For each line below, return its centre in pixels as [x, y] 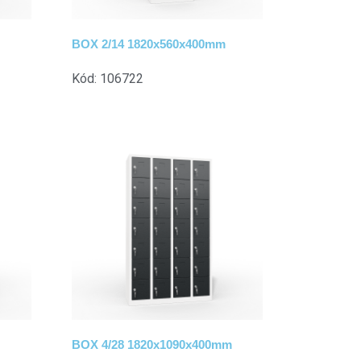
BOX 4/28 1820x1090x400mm [151, 345]
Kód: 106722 [107, 78]
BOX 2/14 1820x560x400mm [148, 44]
